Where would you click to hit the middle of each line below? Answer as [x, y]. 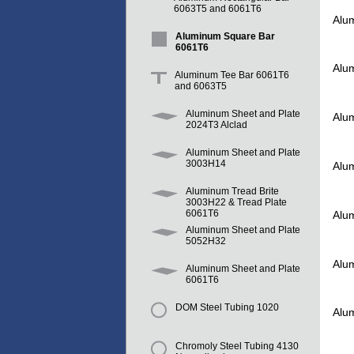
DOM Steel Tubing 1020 [227, 308]
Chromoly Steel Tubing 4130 [237, 346]
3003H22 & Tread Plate [236, 203]
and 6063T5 [201, 87]
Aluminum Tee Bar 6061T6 [232, 75]
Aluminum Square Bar [225, 37]
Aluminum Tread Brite [232, 192]
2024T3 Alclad [217, 125]
